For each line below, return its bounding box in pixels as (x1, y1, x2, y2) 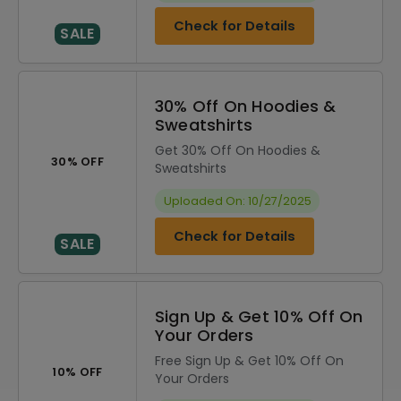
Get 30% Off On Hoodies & (155, 141, 320, 159)
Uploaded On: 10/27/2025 (163, 193, 311, 209)
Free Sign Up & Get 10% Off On (155, 352, 344, 370)
